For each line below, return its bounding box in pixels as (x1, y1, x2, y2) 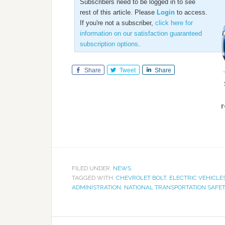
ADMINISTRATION (72, 184, 121, 191)
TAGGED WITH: (72, 174, 116, 181)
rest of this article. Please (80, 9, 157, 16)
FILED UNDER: (72, 165, 113, 172)
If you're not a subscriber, (80, 19, 155, 27)
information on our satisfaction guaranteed (80, 30, 202, 37)
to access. (175, 9, 207, 16)
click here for (155, 19, 193, 27)
